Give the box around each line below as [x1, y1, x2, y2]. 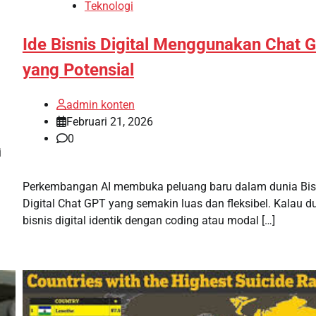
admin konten [66, 97, 135, 111]
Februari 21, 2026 [66, 114, 153, 128]
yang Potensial [22, 59, 134, 80]
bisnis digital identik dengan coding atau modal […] [22, 213, 275, 227]
